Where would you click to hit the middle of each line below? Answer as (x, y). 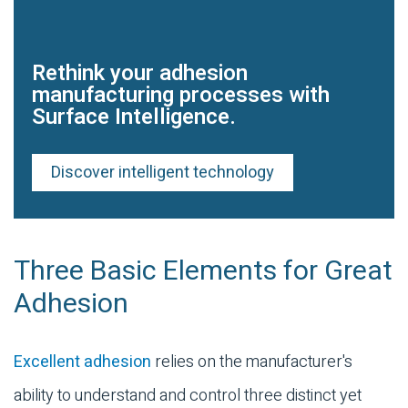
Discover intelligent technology (163, 172)
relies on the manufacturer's (252, 362)
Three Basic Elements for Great (203, 271)
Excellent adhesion (82, 362)
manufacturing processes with (181, 95)
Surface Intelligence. (134, 117)
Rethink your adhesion (140, 73)
